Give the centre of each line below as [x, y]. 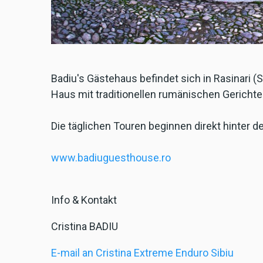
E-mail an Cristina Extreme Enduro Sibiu [142, 253]
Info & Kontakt [84, 200]
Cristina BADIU [85, 227]
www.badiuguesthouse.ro [111, 158]
